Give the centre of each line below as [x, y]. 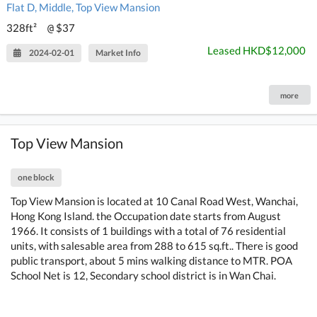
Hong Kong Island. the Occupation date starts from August [146, 215]
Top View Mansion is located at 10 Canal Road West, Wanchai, [155, 201]
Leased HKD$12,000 [256, 50]
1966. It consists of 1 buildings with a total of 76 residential [149, 230]
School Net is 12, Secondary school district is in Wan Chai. [144, 275]
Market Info [119, 52]
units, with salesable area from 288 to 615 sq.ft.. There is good [155, 245]
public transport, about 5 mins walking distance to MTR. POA [152, 260]
